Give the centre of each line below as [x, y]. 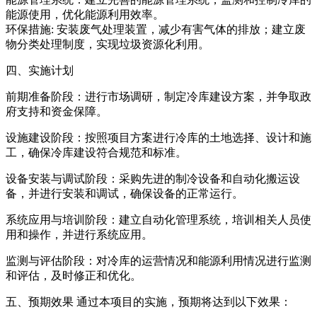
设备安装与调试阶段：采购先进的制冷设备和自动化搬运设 [153, 178]
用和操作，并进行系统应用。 [79, 234]
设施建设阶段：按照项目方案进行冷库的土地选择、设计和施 [158, 137]
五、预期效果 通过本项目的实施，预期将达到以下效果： [149, 301]
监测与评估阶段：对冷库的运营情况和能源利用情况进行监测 [158, 260]
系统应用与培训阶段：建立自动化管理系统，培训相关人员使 [158, 219]
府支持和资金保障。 [57, 111]
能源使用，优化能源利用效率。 [85, 14]
